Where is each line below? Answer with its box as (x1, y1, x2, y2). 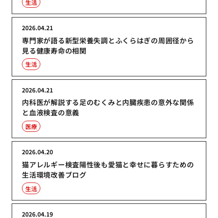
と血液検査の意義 (22, 107, 79, 118)
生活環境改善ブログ (22, 169, 87, 180)
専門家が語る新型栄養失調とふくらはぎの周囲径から (22, 35, 194, 45)
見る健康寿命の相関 (22, 45, 87, 55)
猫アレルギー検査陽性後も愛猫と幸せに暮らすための (22, 159, 194, 170)
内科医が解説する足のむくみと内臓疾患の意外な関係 (22, 97, 194, 108)
